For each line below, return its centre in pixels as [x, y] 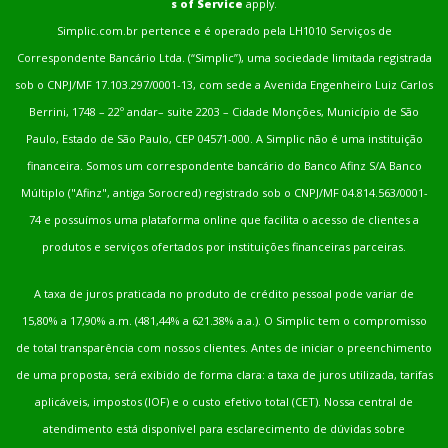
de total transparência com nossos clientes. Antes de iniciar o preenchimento [224, 348]
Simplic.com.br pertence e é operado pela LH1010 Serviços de [224, 31]
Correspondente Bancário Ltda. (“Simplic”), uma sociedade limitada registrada [224, 58]
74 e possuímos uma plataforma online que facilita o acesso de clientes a [224, 220]
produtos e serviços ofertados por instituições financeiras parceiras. [224, 247]
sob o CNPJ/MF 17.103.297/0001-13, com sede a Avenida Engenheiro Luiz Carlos [224, 85]
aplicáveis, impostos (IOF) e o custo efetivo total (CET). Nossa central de [224, 402]
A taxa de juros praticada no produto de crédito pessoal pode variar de [224, 294]
